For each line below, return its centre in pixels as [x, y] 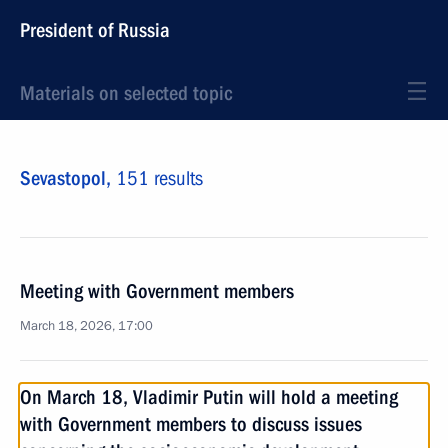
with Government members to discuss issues [191, 424]
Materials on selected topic [126, 93]
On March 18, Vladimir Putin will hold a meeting [209, 397]
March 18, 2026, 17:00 [86, 326]
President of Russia [95, 30]
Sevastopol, [68, 178]
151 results [159, 178]
